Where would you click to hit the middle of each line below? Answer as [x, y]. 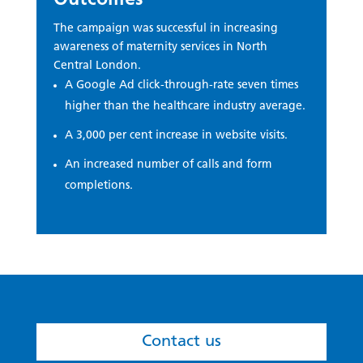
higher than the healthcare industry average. [186, 107]
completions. [99, 186]
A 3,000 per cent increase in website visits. [177, 136]
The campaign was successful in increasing [166, 29]
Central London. [98, 66]
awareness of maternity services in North [161, 48]
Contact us [181, 342]
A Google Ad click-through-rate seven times [182, 86]
